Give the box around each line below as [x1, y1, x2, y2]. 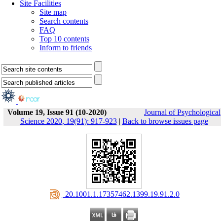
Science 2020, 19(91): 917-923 [20, 117, 117, 125]
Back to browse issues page [122, 117, 208, 125]
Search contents [39, 17, 88, 25]
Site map [39, 8, 67, 16]
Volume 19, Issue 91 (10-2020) [7, 108, 107, 116]
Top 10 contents [39, 35, 89, 43]
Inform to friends [39, 43, 92, 52]
